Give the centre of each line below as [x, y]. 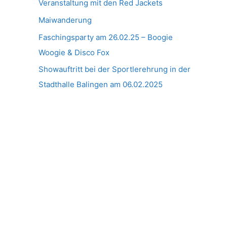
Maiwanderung [65, 20]
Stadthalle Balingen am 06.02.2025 [101, 85]
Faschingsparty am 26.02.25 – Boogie [106, 37]
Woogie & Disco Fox [74, 52]
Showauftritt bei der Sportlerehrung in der [115, 69]
